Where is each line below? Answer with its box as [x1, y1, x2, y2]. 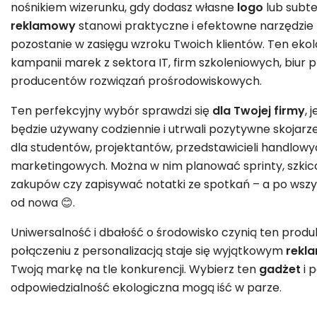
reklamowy [11, 17, 76, 34]
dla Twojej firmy [212, 102, 305, 119]
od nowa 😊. [11, 194, 75, 211]
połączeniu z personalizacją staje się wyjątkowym [11, 242, 286, 259]
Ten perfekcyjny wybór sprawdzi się [11, 102, 212, 119]
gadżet [259, 260, 301, 277]
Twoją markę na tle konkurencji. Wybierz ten [11, 260, 259, 277]
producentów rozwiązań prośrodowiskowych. [11, 72, 262, 89]
